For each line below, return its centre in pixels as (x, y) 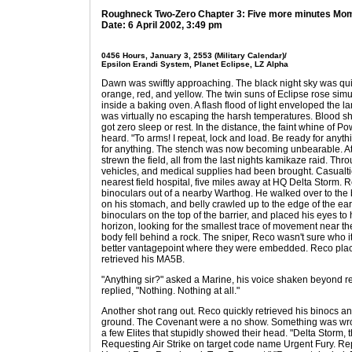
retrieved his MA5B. (143, 259)
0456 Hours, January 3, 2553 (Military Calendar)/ (194, 55)
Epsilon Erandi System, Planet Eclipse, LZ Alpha (195, 64)
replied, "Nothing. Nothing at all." (170, 291)
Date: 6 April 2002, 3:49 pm (162, 25)
